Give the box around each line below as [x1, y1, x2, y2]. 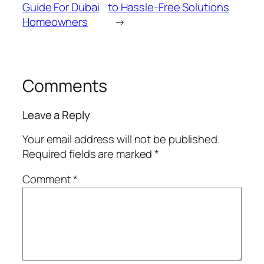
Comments [22, 74, 108, 97]
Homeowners [22, 14, 88, 29]
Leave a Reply [22, 107, 90, 123]
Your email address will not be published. [22, 131, 220, 147]
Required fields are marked [22, 146, 155, 161]
